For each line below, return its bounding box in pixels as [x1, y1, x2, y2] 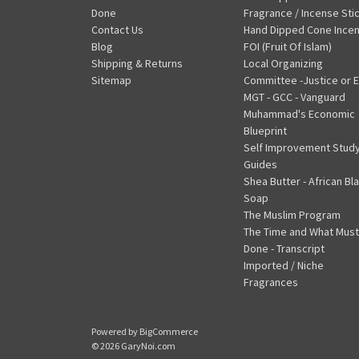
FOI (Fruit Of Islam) [243, 38, 332, 54]
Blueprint [243, 123, 287, 138]
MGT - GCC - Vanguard [243, 89, 345, 104]
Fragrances [243, 274, 298, 289]
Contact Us [91, 22, 143, 37]
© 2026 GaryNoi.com [91, 339, 175, 352]
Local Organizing [243, 55, 323, 71]
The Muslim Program [243, 207, 341, 222]
